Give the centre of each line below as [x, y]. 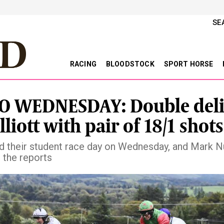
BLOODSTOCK [131, 64]
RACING [84, 64]
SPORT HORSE [189, 64]
